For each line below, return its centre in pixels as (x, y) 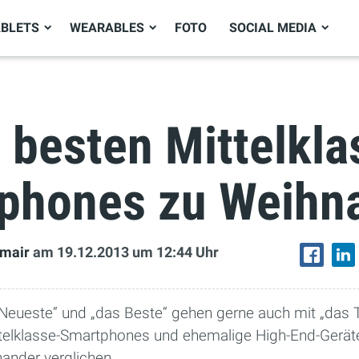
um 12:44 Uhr (175, 253)
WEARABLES (107, 28)
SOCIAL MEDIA (273, 28)
